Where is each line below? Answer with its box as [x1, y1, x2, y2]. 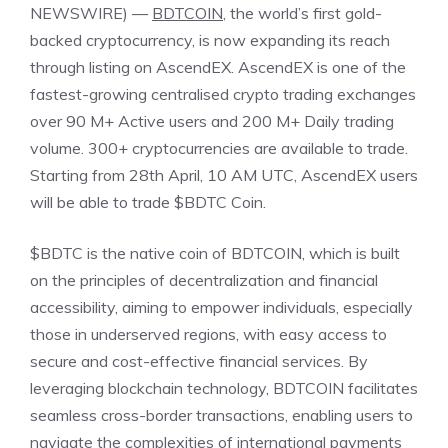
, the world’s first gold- [223, 3, 382, 24]
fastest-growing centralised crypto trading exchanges [30, 84, 416, 105]
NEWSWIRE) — [30, 3, 152, 24]
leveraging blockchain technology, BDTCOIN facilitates [30, 378, 418, 399]
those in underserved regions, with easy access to [30, 324, 387, 345]
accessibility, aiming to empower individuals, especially [30, 297, 413, 318]
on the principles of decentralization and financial [30, 270, 378, 291]
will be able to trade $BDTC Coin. [30, 192, 266, 213]
